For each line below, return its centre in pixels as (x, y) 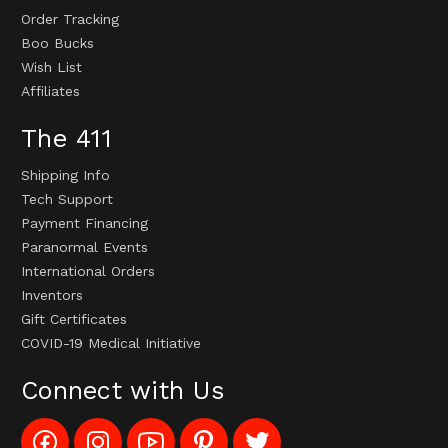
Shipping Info (65, 174)
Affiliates (50, 90)
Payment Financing (84, 222)
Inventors (52, 294)
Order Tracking (70, 18)
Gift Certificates (74, 318)
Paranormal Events (84, 246)
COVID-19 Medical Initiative (111, 342)
